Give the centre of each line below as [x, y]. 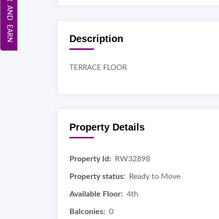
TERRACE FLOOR [98, 68]
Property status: [97, 176]
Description [96, 39]
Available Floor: [96, 194]
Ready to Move [155, 176]
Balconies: [87, 212]
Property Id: [90, 159]
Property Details [107, 127]
